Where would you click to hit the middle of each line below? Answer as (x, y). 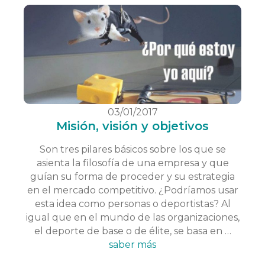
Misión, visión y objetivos (132, 126)
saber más (132, 245)
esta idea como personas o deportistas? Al (132, 204)
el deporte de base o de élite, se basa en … (132, 231)
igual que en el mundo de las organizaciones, (132, 218)
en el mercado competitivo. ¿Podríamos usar (132, 190)
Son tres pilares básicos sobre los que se (132, 150)
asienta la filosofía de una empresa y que (132, 163)
